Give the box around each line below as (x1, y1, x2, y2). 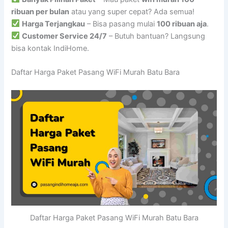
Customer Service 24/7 (22, 31, 107, 41)
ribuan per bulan (11, 7, 70, 16)
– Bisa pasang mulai (85, 19, 157, 28)
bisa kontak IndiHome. (11, 43, 90, 53)
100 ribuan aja (157, 19, 207, 28)
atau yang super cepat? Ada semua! (69, 7, 195, 16)
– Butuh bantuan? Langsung (107, 31, 206, 41)
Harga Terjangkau (22, 19, 85, 28)
